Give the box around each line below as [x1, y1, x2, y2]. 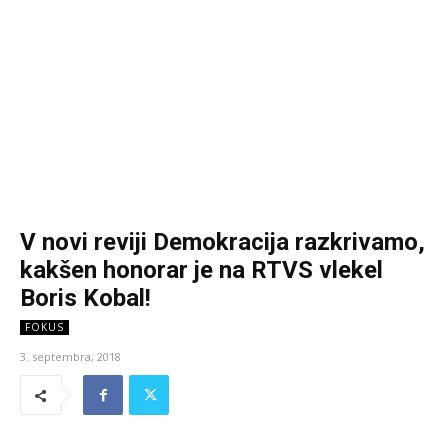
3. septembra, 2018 [20, 349, 121, 365]
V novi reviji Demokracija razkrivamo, [20, 228, 425, 257]
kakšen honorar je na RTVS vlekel [20, 256, 383, 285]
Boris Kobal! [20, 284, 151, 313]
